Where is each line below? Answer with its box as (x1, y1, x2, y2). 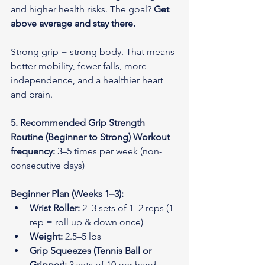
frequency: (11, 145, 55, 157)
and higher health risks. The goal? (11, 3, 154, 15)
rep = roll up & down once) (30, 216, 143, 228)
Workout (133, 131, 172, 143)
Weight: (30, 230, 63, 242)
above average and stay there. (11, 17, 135, 29)
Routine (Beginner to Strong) (11, 131, 131, 143)
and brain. (11, 88, 53, 100)
